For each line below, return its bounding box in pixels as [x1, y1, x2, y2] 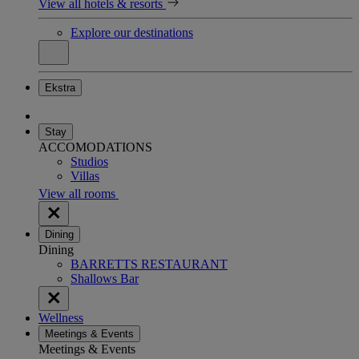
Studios [71, 154, 108, 168]
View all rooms [38, 186, 119, 200]
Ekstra [45, 81, 75, 94]
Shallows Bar [71, 271, 139, 285]
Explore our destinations [71, 25, 193, 39]
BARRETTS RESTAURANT [71, 256, 228, 271]
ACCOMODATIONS [38, 139, 152, 154]
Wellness [38, 310, 83, 325]
